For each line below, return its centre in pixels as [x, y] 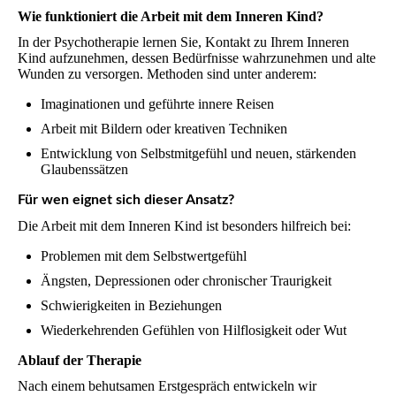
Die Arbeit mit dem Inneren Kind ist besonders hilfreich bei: [184, 225]
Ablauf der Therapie [80, 360]
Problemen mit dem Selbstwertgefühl [144, 255]
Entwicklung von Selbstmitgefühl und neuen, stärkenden [198, 153]
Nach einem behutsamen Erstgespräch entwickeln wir [167, 386]
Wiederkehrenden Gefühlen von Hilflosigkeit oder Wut [194, 330]
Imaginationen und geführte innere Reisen [157, 103]
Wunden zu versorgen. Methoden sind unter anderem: [167, 73]
